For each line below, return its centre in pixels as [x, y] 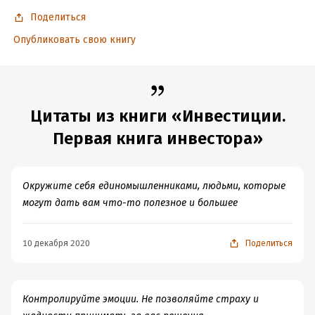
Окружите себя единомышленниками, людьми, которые [154, 186]
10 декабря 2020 [56, 243]
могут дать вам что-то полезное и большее [130, 203]
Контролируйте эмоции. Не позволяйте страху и [141, 299]
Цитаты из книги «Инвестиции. [157, 116]
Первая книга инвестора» [157, 139]
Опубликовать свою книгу [74, 40]
